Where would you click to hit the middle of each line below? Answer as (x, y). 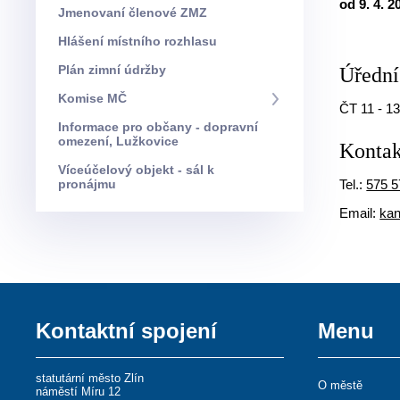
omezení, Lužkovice (119, 141)
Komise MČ (97, 98)
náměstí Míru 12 (79, 392)
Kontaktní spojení (127, 331)
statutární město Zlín (90, 378)
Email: (360, 213)
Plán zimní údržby (117, 70)
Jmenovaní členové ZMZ (137, 12)
